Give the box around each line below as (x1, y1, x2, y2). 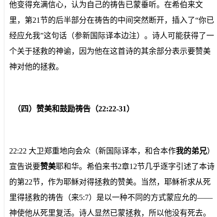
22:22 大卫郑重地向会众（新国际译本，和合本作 (9, 147, 176, 155)
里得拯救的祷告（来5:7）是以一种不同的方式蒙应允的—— (9, 193, 213, 202)
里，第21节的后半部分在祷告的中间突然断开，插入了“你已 (9, 15, 214, 24)
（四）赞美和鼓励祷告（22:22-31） (13, 105, 134, 113)
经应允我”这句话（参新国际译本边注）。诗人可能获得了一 (9, 31, 214, 40)
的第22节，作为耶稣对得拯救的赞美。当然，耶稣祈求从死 (9, 178, 211, 186)
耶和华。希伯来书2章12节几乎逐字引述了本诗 (56, 162, 215, 171)
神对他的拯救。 (9, 62, 63, 71)
